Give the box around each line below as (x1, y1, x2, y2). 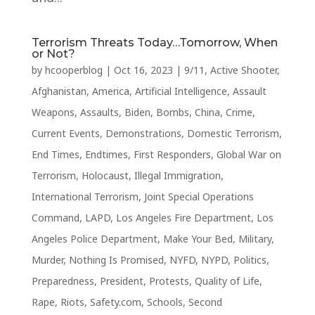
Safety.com (89, 295, 141, 309)
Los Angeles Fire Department (115, 211, 251, 224)
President (99, 274, 143, 288)
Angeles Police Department (31, 232, 157, 245)
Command (31, 211, 79, 224)
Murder (31, 253, 63, 266)
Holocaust (81, 169, 129, 182)
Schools (146, 295, 183, 309)
